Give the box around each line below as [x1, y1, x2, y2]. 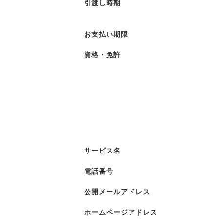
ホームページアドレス [84, 208, 157, 217]
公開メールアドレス [84, 187, 150, 196]
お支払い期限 [84, 30, 128, 39]
